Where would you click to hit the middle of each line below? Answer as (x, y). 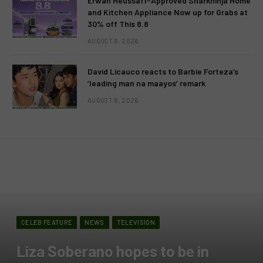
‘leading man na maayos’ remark (146, 83)
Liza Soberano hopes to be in (113, 251)
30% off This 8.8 (118, 24)
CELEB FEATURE (47, 222)
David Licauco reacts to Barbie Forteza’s (163, 72)
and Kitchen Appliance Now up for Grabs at (168, 12)
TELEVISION (136, 222)
